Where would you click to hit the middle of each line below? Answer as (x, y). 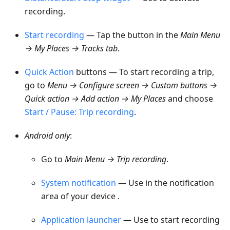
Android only (47, 136)
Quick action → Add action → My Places (95, 99)
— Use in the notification (165, 183)
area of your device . (80, 196)
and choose (189, 99)
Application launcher (81, 220)
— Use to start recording (170, 220)
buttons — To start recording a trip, (144, 72)
